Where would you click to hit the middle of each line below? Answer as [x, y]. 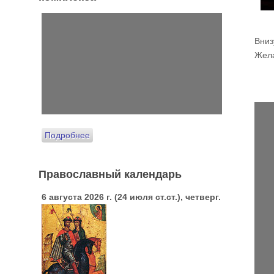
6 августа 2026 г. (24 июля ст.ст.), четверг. [131, 197]
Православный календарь [110, 173]
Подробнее [67, 135]
